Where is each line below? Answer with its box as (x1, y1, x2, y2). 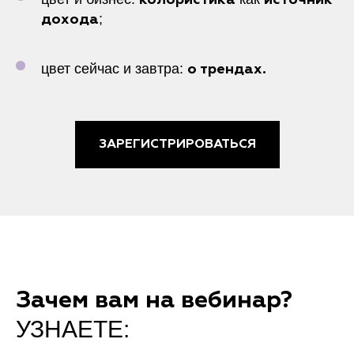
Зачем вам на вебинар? (16, 288, 292, 313)
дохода (41, 13, 99, 27)
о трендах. (187, 62, 266, 77)
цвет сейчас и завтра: (41, 61, 187, 77)
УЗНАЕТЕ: (16, 315, 130, 342)
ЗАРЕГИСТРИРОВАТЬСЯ (98, 137, 256, 151)
